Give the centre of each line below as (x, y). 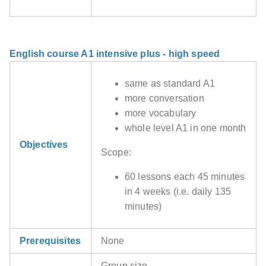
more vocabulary (161, 113)
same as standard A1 (170, 84)
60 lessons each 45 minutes (185, 177)
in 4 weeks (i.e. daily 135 (178, 192)
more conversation (164, 99)
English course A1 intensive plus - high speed (115, 54)
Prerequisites (50, 241)
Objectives (44, 145)
